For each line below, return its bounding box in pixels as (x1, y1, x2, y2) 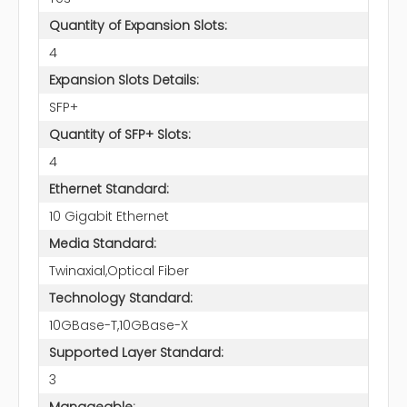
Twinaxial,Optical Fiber (48, 261, 189, 280)
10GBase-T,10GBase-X (48, 315, 188, 334)
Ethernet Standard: (48, 179, 169, 198)
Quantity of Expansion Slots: (48, 15, 227, 35)
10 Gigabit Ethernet (48, 206, 169, 225)
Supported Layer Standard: (48, 342, 223, 362)
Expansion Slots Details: (48, 70, 199, 89)
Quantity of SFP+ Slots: (48, 124, 191, 144)
